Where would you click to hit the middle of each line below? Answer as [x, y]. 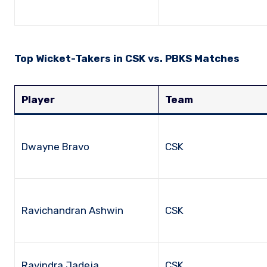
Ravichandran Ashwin [73, 210]
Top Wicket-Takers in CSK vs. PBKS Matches [127, 58]
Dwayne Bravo [56, 146]
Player [38, 99]
